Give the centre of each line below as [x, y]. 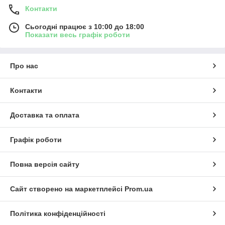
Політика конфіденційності [58, 213]
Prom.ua [139, 189]
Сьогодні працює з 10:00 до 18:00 [85, 26]
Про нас [24, 66]
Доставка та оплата [45, 115]
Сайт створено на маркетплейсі [67, 189]
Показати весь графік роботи [78, 34]
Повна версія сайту [45, 164]
